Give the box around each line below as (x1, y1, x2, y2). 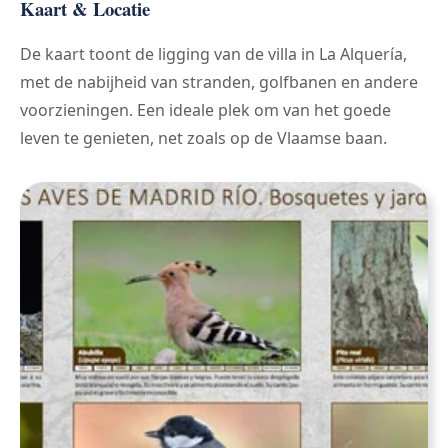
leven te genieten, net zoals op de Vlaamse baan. (20, 127, 387, 150)
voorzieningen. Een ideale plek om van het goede (20, 99, 391, 122)
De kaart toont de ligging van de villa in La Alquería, (20, 43, 407, 66)
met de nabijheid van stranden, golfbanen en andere (20, 71, 418, 94)
